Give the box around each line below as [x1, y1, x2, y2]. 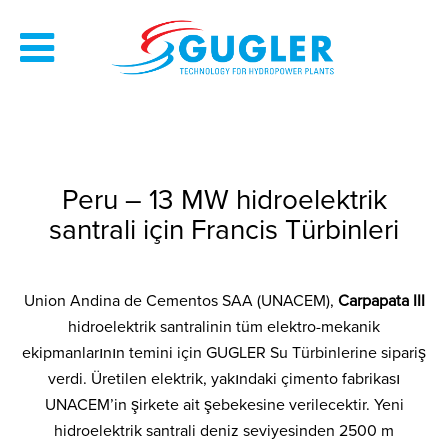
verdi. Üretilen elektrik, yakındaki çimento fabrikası [48, 369, 400, 389]
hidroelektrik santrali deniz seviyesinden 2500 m [54, 421, 394, 441]
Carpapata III [337, 291, 425, 311]
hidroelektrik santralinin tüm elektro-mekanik [68, 317, 380, 337]
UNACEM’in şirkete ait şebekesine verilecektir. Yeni [44, 395, 404, 415]
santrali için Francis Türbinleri [49, 213, 399, 247]
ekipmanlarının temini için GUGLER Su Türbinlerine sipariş [22, 343, 426, 363]
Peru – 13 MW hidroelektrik [61, 183, 387, 217]
